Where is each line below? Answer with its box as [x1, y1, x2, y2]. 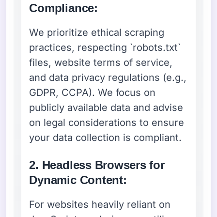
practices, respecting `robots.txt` [29, 41, 181, 53]
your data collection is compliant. [29, 131, 182, 143]
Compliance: [29, 1, 98, 15]
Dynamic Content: [29, 173, 127, 186]
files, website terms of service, [29, 56, 173, 68]
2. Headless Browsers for [29, 158, 165, 171]
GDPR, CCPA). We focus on [29, 86, 156, 98]
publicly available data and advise [29, 101, 184, 113]
